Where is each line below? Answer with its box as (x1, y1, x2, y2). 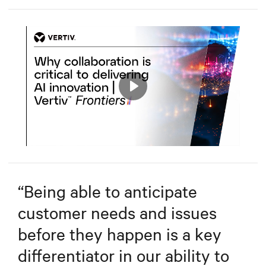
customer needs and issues (18, 201, 217, 223)
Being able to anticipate (24, 180, 197, 202)
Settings (207, 140, 233, 151)
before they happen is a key (18, 223, 221, 245)
